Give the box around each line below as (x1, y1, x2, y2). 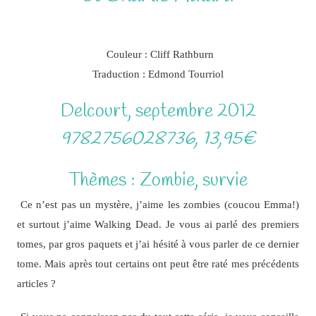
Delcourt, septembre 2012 (60, 99, 256, 124)
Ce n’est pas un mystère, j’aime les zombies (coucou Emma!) (20, 198, 300, 211)
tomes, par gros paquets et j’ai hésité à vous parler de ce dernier (16, 238, 300, 250)
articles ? (16, 277, 56, 290)
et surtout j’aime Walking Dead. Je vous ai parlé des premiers (16, 218, 300, 231)
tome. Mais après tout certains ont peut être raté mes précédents (16, 257, 300, 270)
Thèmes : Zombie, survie (68, 169, 248, 193)
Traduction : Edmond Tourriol (92, 68, 224, 80)
